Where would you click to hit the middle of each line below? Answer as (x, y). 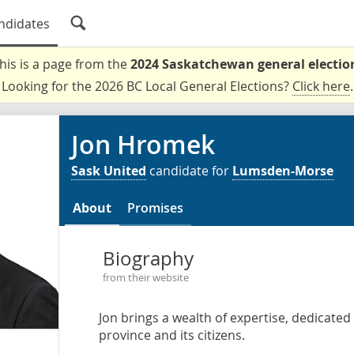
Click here (321, 86)
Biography (148, 258)
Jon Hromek (143, 145)
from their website (145, 278)
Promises (155, 208)
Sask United (109, 171)
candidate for (189, 171)
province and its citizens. (171, 335)
